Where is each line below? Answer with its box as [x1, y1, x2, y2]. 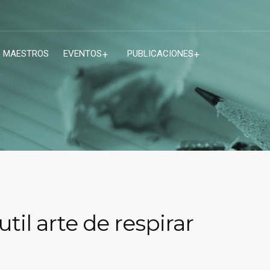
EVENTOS [63, 48, 102, 60]
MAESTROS [3, 48, 49, 60]
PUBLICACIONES [127, 48, 193, 60]
